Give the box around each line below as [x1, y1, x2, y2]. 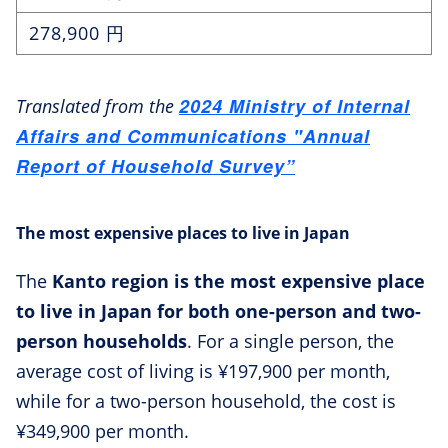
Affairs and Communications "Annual [16, 123, 370, 150]
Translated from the [16, 94, 179, 119]
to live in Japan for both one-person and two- [16, 299, 421, 324]
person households [16, 329, 187, 354]
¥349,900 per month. [16, 419, 189, 444]
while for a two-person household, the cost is [16, 389, 396, 414]
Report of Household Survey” [16, 153, 295, 180]
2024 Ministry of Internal [179, 93, 410, 120]
